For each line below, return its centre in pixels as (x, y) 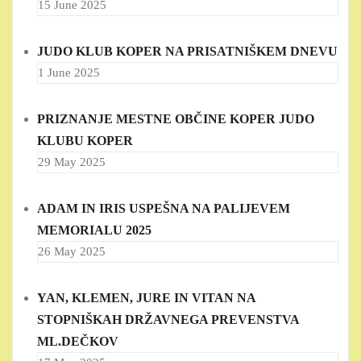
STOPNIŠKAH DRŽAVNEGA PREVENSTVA (168, 320)
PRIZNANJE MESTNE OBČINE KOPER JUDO (176, 119)
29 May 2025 (72, 162)
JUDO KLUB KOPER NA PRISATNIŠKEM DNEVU (187, 52)
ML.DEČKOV (78, 342)
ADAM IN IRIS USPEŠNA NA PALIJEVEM (164, 209)
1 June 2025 (69, 73)
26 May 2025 (72, 252)
